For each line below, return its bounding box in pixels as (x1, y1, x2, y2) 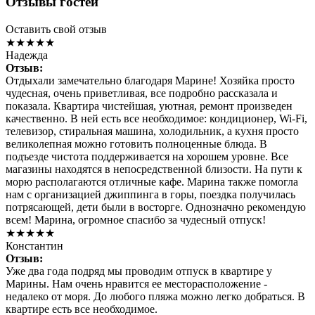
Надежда (6, 49, 48, 61)
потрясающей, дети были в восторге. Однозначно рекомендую (6, 200, 306, 213)
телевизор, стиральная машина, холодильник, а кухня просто (6, 124, 299, 137)
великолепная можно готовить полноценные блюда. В (6, 137, 267, 150)
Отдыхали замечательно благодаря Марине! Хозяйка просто (6, 74, 295, 86)
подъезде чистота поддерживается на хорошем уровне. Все (6, 150, 288, 162)
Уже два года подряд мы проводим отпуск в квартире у (6, 264, 272, 277)
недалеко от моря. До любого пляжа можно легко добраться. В (6, 290, 305, 302)
